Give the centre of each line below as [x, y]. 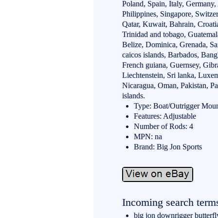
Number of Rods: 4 [164, 126]
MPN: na [148, 136]
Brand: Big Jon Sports [168, 147]
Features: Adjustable [165, 116]
